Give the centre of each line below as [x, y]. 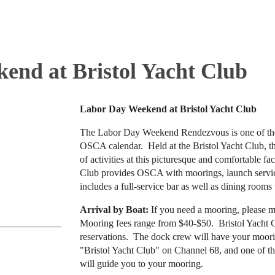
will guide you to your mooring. [141, 264]
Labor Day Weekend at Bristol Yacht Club [168, 109]
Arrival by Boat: [114, 210]
